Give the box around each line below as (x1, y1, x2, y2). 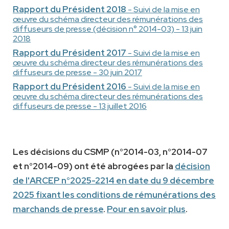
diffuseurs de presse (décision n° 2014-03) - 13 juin (13, 24, 202, 35)
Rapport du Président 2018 (13, 4, 126, 15)
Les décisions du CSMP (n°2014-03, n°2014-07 (13, 146, 208, 158)
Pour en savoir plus (107, 203, 186, 215)
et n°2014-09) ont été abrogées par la (13, 161, 175, 172)
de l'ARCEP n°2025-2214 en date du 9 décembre (13, 175, 214, 187)
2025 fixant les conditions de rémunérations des (13, 189, 216, 201)
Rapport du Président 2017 (13, 47, 126, 59)
